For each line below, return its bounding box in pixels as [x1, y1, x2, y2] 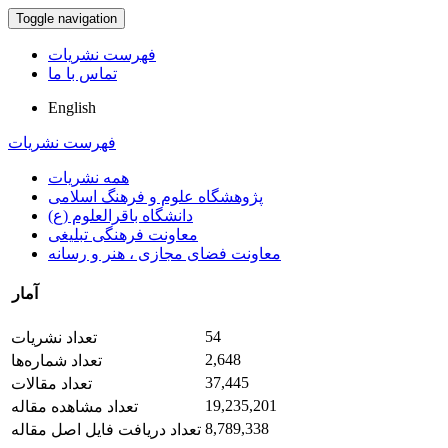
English [48, 99, 96, 116]
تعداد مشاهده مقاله [11, 397, 138, 415]
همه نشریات [48, 169, 129, 186]
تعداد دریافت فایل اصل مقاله [11, 420, 201, 438]
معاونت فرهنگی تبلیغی [48, 226, 198, 243]
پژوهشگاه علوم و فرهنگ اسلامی [48, 188, 263, 205]
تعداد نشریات [11, 328, 97, 346]
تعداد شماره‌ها [11, 351, 102, 369]
